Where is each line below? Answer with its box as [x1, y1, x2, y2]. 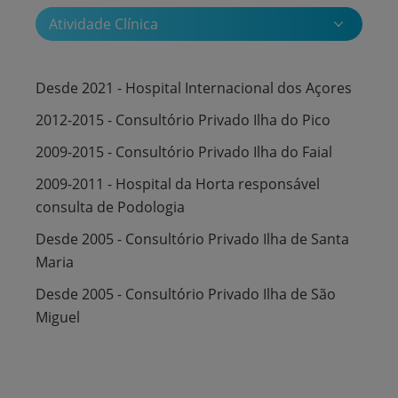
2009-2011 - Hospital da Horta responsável [36, 173, 320, 194]
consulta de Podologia [36, 196, 185, 217]
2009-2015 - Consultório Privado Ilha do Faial [36, 141, 332, 162]
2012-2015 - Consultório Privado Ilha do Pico [36, 109, 330, 130]
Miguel [36, 306, 80, 327]
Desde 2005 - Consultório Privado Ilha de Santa [36, 228, 349, 249]
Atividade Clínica [49, 13, 158, 34]
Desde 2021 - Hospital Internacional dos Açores [36, 77, 352, 98]
